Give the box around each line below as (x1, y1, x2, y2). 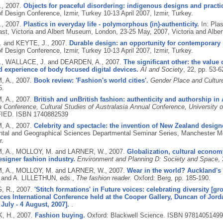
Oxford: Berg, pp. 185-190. (133, 174, 211, 182)
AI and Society (140, 65, 183, 73)
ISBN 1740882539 (15, 110, 68, 118)
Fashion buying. (34, 212, 85, 220)
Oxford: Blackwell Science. (87, 212, 167, 220)
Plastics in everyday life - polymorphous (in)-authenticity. (23, 20, 199, 28)
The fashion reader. (76, 174, 132, 182)
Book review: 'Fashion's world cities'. (33, 77, 148, 85)
